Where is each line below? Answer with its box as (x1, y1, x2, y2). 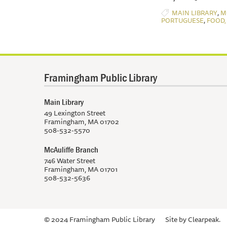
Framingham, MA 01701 (44, 163, 118, 175)
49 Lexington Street (44, 107, 105, 119)
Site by (165, 213, 188, 225)
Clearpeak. (188, 213, 220, 225)
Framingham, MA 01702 (44, 116, 119, 127)
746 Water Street (44, 155, 95, 166)
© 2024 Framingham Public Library (44, 213, 155, 225)
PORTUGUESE (161, 15, 204, 25)
